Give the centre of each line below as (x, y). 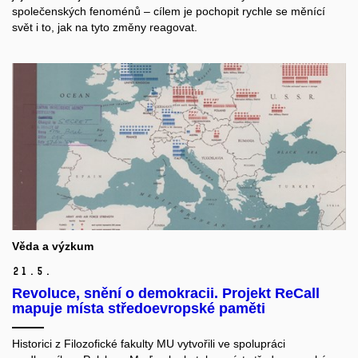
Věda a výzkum (53, 247)
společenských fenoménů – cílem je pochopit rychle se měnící (169, 11)
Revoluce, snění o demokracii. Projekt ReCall (166, 294)
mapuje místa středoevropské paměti (139, 309)
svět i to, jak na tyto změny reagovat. (105, 27)
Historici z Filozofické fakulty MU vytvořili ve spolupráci (149, 344)
